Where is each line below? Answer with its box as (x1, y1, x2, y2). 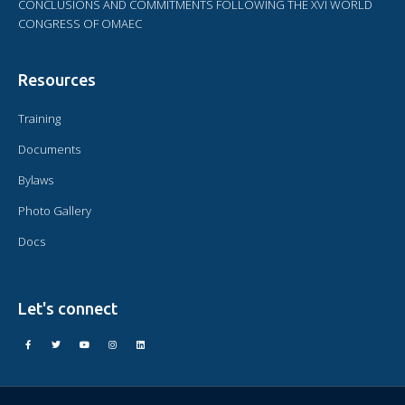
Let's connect (18, 299, 118, 318)
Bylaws (18, 172, 53, 189)
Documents (18, 141, 80, 158)
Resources (18, 71, 96, 89)
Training (18, 110, 61, 127)
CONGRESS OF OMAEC (18, 15, 142, 33)
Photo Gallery (18, 202, 91, 220)
